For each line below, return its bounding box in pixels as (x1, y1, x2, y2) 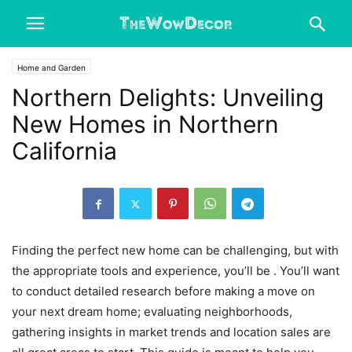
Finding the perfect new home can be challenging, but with (12, 243, 339, 258)
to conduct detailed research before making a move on (12, 284, 315, 299)
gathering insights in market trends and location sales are (12, 324, 331, 339)
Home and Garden (17, 63, 86, 72)
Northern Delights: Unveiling (12, 83, 324, 112)
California (12, 137, 117, 165)
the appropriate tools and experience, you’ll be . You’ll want (12, 263, 339, 278)
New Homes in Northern (12, 110, 279, 138)
